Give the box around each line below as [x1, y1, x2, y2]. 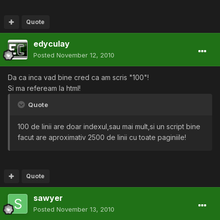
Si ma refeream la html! [8, 84, 81, 93]
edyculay [33, 39, 70, 49]
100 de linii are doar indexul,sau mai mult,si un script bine [18, 122, 200, 131]
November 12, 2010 [56, 51, 114, 59]
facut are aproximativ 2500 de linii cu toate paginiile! [18, 133, 186, 142]
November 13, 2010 [56, 205, 114, 214]
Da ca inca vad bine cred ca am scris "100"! [8, 73, 149, 82]
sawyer [33, 193, 63, 203]
